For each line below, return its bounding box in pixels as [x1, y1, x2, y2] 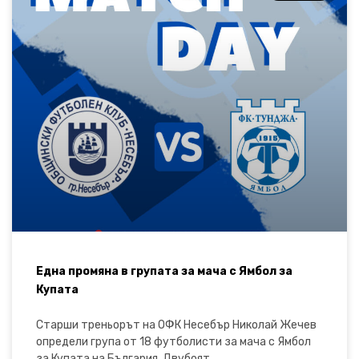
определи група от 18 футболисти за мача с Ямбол [36, 334, 311, 349]
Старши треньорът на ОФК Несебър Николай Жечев [36, 317, 317, 332]
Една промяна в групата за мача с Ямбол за [36, 264, 292, 278]
